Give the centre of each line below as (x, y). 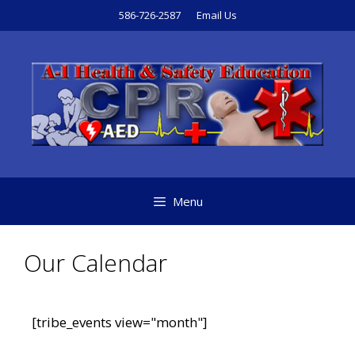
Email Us (216, 15)
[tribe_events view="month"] (120, 322)
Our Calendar (95, 262)
